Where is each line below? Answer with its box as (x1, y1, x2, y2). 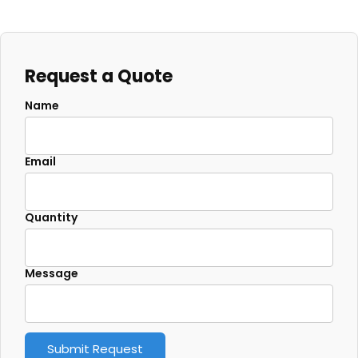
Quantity (25, 209, 78, 226)
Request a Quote (25, 64, 173, 89)
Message (25, 265, 78, 282)
